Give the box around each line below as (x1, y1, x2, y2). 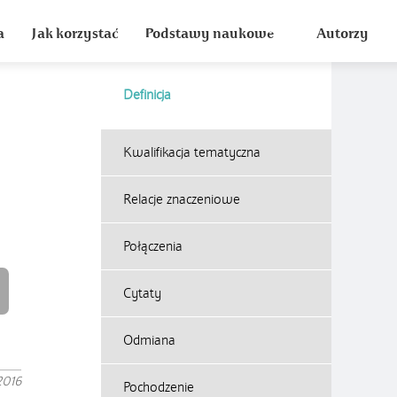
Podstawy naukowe (144, 25, 274, 43)
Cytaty (123, 285, 161, 301)
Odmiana (123, 332, 175, 348)
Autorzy (316, 25, 369, 43)
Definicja (123, 87, 171, 103)
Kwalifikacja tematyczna (123, 144, 261, 160)
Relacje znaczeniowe (123, 191, 240, 207)
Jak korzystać (31, 25, 118, 43)
